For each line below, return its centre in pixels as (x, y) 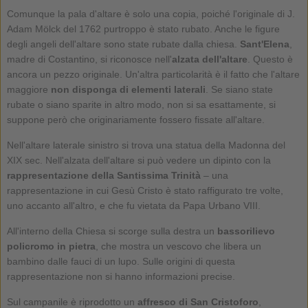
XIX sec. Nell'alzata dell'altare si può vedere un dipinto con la (139, 160)
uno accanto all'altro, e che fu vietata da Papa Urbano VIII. (133, 205)
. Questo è (270, 59)
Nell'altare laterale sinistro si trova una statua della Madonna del (146, 145)
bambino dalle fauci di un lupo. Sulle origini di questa (121, 261)
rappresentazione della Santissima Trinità (103, 175)
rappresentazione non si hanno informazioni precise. (121, 276)
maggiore (29, 89)
